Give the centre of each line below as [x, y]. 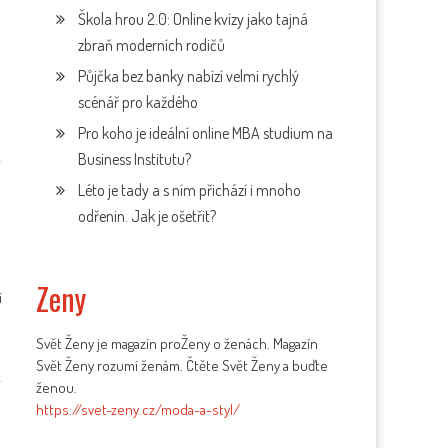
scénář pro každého [138, 102]
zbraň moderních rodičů [152, 45]
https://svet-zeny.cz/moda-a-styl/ [138, 409]
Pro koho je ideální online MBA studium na [206, 133]
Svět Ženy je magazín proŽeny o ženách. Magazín [177, 343]
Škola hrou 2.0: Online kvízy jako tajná [193, 19]
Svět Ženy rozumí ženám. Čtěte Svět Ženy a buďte [182, 365]
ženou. [57, 387]
